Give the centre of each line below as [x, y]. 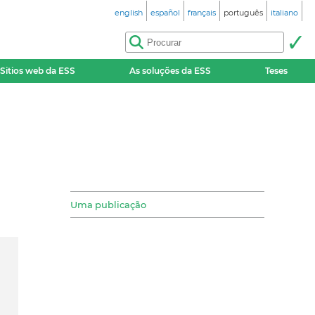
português [243, 13]
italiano [284, 13]
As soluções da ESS [170, 71]
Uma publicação [108, 205]
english [129, 13]
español [165, 13]
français [202, 13]
